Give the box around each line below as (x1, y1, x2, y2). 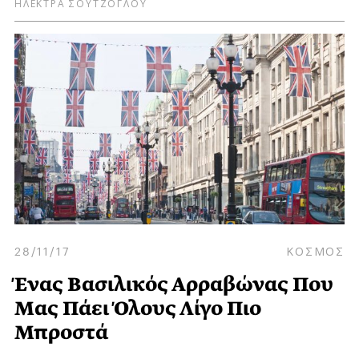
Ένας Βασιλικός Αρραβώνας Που (14, 270, 333, 299)
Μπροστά (14, 318, 108, 347)
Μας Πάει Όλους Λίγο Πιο (14, 294, 261, 323)
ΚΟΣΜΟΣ (286, 240, 345, 259)
